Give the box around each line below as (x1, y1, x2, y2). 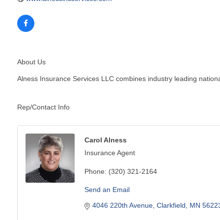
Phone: (84, 167, 107, 175)
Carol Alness (84, 136, 127, 144)
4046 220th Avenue (92, 201, 153, 209)
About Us (17, 57, 46, 66)
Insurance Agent (84, 148, 135, 157)
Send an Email (84, 185, 130, 193)
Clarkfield (157, 201, 186, 209)
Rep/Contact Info (17, 103, 70, 111)
